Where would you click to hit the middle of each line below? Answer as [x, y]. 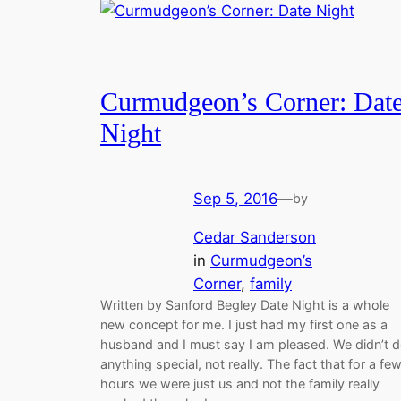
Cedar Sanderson [255, 237]
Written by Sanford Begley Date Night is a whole [245, 304]
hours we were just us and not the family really [240, 383]
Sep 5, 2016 [235, 198]
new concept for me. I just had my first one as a [244, 324]
